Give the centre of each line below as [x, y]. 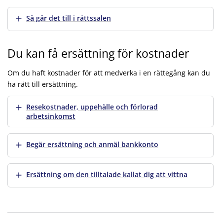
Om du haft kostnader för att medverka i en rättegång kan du [109, 73]
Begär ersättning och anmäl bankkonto [92, 144]
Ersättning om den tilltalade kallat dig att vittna [107, 174]
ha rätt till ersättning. [43, 84]
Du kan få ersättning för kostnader [98, 53]
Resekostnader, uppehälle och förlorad [92, 107]
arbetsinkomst [51, 116]
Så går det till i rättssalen [69, 18]
